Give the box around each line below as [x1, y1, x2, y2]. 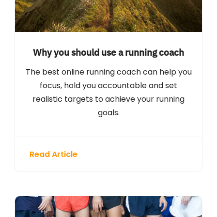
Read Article [29, 149, 77, 160]
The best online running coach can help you [25, 66, 192, 78]
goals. [97, 107, 120, 119]
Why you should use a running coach [33, 46, 184, 59]
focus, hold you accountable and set [40, 80, 177, 92]
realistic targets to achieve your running [32, 93, 185, 105]
